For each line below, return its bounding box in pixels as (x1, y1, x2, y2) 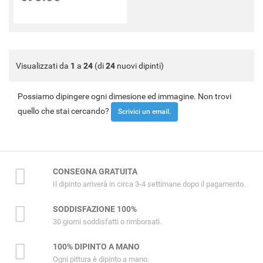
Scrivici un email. (118, 107, 171, 116)
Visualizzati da (16, 61, 70, 71)
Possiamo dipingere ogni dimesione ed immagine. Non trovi (18, 92, 231, 102)
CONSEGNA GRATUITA (52, 167, 137, 177)
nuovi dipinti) (115, 61, 164, 71)
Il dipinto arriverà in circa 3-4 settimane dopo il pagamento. (52, 180, 245, 189)
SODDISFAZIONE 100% (52, 204, 137, 214)
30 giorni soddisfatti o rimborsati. (52, 217, 161, 227)
